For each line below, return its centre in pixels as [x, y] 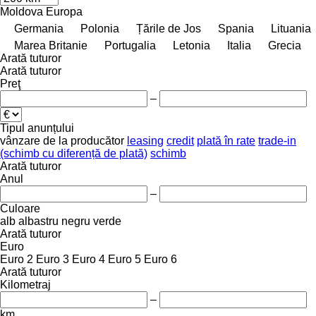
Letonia [192, 45]
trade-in [277, 140]
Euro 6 [160, 259]
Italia [239, 45]
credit [180, 140]
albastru [38, 221]
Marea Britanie [51, 45]
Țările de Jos [169, 28]
